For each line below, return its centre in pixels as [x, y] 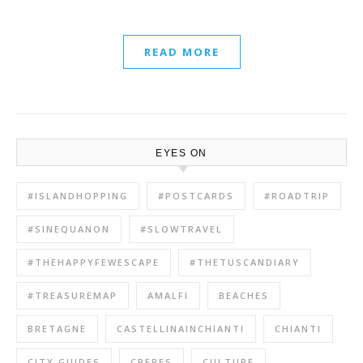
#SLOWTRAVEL [181, 228]
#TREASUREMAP [73, 295]
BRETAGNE [57, 328]
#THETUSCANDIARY [245, 262]
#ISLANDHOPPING [78, 195]
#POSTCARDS [196, 195]
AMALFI [168, 295]
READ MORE [181, 51]
